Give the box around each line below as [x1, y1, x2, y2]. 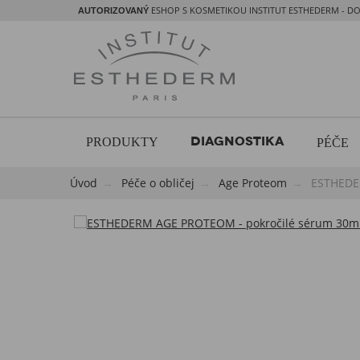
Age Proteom [219, 175, 287, 190]
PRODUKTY [86, 135, 158, 149]
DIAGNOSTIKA [190, 133, 284, 150]
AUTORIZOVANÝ [78, 6, 149, 15]
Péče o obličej [121, 175, 194, 190]
